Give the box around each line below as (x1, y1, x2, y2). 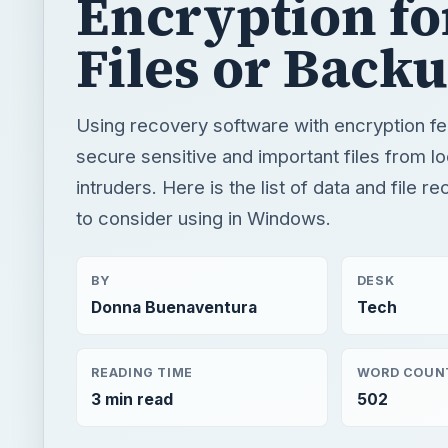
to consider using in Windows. (76, 206, 331, 229)
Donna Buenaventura (91, 298, 258, 318)
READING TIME (91, 364, 193, 380)
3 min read (91, 389, 174, 409)
